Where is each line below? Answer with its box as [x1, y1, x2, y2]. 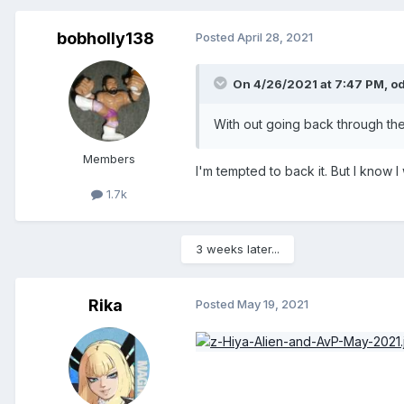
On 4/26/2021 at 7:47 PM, [233, 76, 390, 91]
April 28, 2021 [237, 29, 313, 44]
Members [83, 151, 135, 166]
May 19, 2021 [237, 296, 308, 311]
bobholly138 [57, 28, 154, 48]
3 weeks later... [196, 241, 280, 256]
